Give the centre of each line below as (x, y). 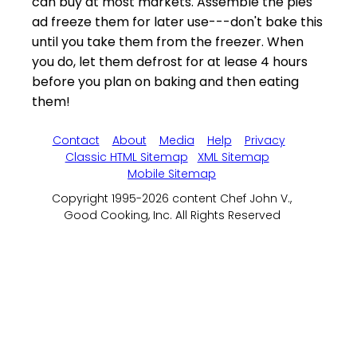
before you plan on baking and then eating (165, 81)
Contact (76, 140)
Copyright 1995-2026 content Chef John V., (172, 198)
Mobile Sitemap (172, 173)
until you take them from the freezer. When (168, 41)
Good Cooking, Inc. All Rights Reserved (172, 215)
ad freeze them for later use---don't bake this (177, 22)
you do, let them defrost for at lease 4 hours (170, 61)
